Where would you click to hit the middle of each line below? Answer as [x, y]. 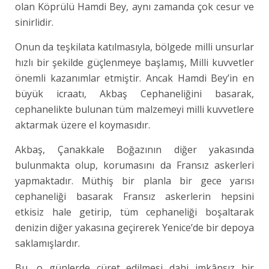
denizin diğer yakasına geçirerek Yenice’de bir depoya [135, 228]
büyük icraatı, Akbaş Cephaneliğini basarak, [135, 94]
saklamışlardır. [47, 243]
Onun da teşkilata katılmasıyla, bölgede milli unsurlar [135, 47]
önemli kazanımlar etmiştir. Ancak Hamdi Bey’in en [135, 78]
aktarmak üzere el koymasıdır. [83, 125]
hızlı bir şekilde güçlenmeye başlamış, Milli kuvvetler [135, 62]
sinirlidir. [34, 22]
